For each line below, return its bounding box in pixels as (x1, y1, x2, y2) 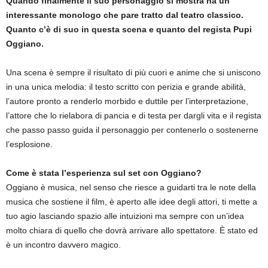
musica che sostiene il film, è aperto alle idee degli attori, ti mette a (6, 196, 257, 206)
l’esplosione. (6, 139, 53, 149)
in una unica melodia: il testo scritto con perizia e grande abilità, (6, 81, 246, 92)
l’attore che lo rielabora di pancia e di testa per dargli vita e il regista (6, 110, 261, 120)
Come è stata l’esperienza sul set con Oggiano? (6, 167, 202, 178)
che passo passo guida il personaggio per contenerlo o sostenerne (6, 124, 258, 135)
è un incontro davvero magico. (6, 239, 121, 249)
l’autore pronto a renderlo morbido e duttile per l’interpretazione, (6, 96, 248, 106)
